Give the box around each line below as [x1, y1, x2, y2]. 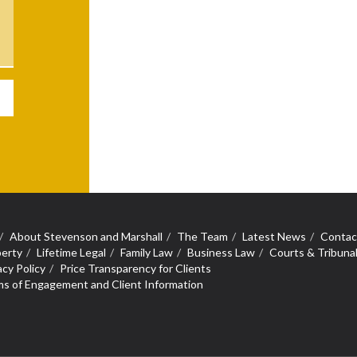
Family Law [120, 245, 173, 259]
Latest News [242, 229, 306, 243]
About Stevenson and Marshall [10, 229, 163, 243]
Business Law [187, 245, 255, 259]
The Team [177, 229, 228, 243]
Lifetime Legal [37, 245, 106, 259]
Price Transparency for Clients [60, 261, 211, 275]
